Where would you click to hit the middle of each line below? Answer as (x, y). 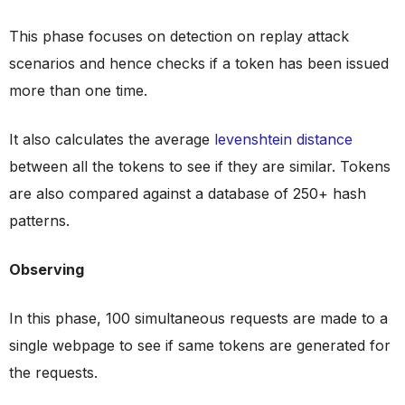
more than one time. (78, 90)
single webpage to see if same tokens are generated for (200, 345)
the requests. (53, 372)
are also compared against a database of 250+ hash (188, 193)
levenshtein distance (283, 139)
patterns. (39, 221)
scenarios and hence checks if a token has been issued (199, 63)
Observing (47, 269)
